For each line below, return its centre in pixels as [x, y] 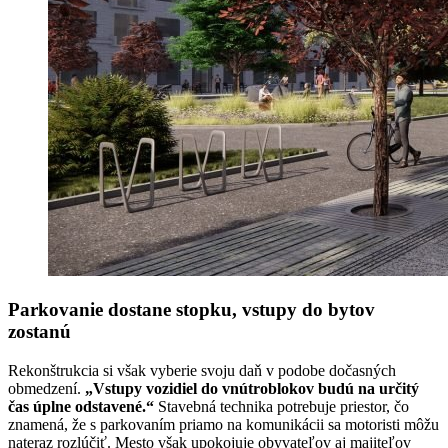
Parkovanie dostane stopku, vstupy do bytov [191, 310]
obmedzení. [46, 388]
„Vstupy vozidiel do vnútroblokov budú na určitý [252, 388]
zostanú [39, 332]
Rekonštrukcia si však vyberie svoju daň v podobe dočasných [202, 370]
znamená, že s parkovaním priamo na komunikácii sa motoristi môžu [223, 424]
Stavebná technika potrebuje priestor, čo [281, 406]
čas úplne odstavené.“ [81, 406]
